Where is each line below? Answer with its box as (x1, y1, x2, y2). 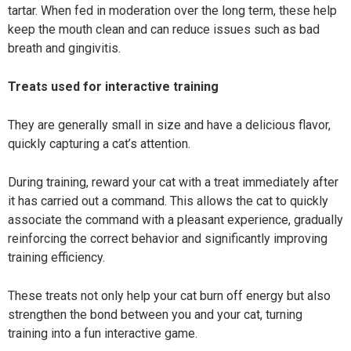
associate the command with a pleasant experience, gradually (8, 212, 343, 227)
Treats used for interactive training (8, 79, 219, 94)
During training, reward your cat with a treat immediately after (8, 175, 338, 190)
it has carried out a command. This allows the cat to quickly (8, 194, 328, 208)
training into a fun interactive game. (8, 326, 197, 341)
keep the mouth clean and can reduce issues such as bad (8, 22, 320, 37)
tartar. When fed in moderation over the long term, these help (8, 3, 337, 18)
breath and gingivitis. (8, 41, 121, 56)
